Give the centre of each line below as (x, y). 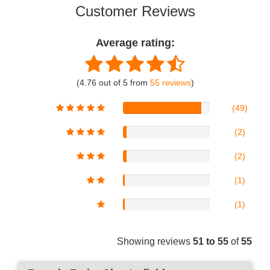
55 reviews (170, 83)
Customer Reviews (135, 11)
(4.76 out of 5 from (113, 83)
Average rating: (135, 43)
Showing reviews (155, 242)
